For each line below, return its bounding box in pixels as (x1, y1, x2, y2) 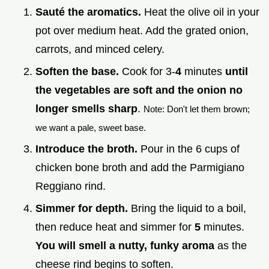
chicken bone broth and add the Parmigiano (35, 162, 244, 174)
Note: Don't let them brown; (144, 103, 250, 114)
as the (214, 239, 247, 252)
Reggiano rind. (35, 180, 106, 193)
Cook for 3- (119, 65, 175, 77)
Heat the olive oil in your (141, 6, 259, 19)
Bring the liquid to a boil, (128, 202, 246, 214)
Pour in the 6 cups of (138, 143, 240, 156)
